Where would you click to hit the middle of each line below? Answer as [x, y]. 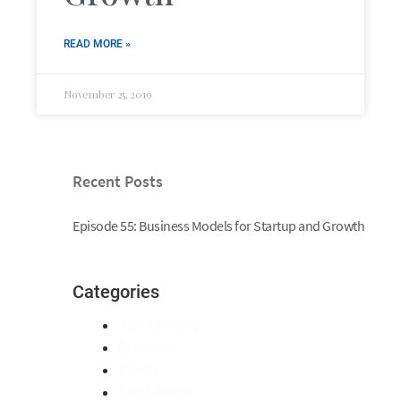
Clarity [140, 369]
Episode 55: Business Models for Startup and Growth [219, 225]
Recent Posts [118, 182]
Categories [116, 291]
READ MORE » [98, 44]
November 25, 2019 [108, 94]
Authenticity [159, 324]
